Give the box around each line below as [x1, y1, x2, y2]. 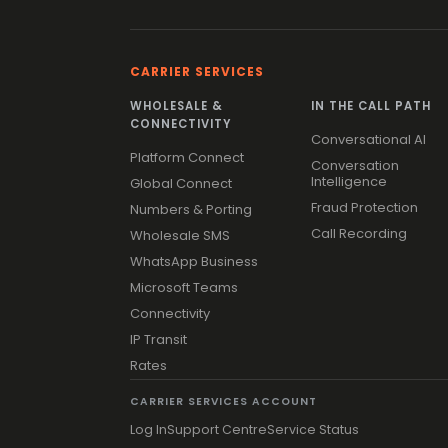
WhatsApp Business [130, 251, 258, 271]
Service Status [267, 420, 359, 438]
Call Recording [310, 223, 407, 243]
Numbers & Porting [130, 199, 252, 219]
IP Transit [130, 329, 187, 349]
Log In [130, 420, 167, 438]
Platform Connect [130, 147, 244, 167]
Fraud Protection [310, 197, 418, 217]
